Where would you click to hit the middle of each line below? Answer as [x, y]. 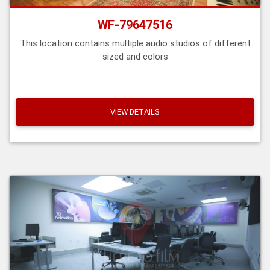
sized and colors [135, 56]
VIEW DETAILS [135, 112]
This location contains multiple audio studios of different [135, 43]
